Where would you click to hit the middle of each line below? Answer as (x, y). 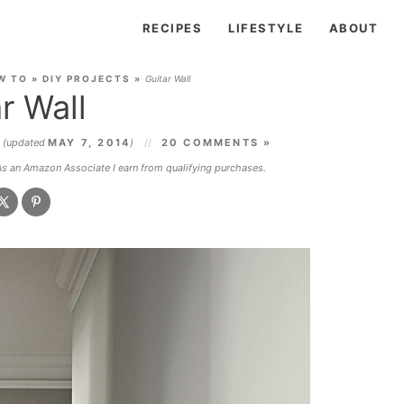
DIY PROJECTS (86, 78)
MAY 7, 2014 (89, 142)
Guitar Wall (167, 78)
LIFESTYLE (266, 28)
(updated (26, 142)
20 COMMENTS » (216, 142)
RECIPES (172, 28)
